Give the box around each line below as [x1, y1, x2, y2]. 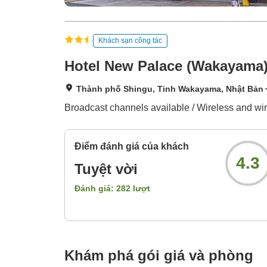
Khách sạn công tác [98, 36, 162, 45]
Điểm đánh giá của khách [74, 141, 189, 152]
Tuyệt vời [74, 161, 138, 178]
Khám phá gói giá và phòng [64, 247, 253, 264]
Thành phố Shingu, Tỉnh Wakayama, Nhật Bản [76, 84, 263, 94]
